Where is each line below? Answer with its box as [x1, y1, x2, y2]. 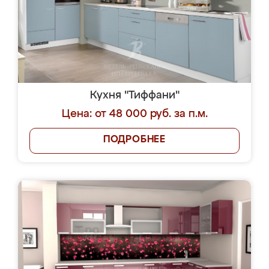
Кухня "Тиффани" [89, 90, 180, 101]
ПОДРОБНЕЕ [103, 135, 166, 145]
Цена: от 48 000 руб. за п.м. [61, 109, 208, 119]
